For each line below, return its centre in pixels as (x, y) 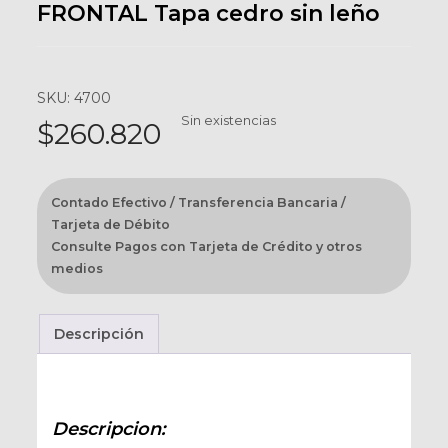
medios (76, 268)
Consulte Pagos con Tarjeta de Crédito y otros (206, 246)
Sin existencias (228, 120)
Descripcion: (108, 429)
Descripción (98, 334)
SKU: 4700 (73, 98)
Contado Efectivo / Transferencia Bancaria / (198, 202)
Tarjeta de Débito (110, 224)
